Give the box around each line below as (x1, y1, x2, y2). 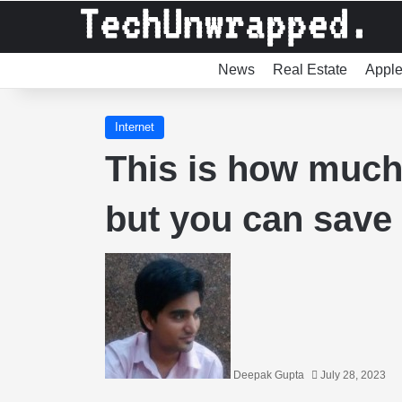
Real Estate (273, 62, 347, 77)
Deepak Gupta (233, 369, 304, 381)
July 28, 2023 (320, 369, 386, 381)
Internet (115, 120, 154, 134)
